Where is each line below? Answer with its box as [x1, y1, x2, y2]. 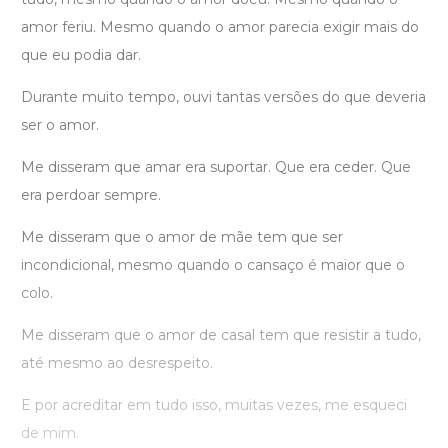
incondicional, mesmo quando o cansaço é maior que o [21, 256, 405, 275]
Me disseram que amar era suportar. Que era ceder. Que [21, 158, 411, 177]
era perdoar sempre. [21, 186, 161, 205]
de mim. [21, 424, 79, 443]
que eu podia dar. [21, 46, 141, 65]
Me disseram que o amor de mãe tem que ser [21, 228, 343, 247]
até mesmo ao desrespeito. [21, 354, 213, 373]
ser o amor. [21, 116, 99, 135]
